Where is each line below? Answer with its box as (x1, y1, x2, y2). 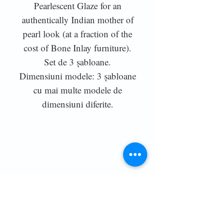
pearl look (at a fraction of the (23, 27, 132, 40)
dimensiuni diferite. (42, 97, 113, 110)
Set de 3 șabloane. (44, 55, 111, 68)
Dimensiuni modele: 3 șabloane (19, 69, 136, 82)
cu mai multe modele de (33, 83, 122, 96)
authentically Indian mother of (21, 13, 134, 26)
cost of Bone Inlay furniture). (24, 41, 131, 54)
